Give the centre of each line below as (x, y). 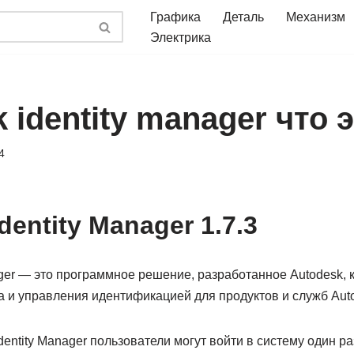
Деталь (243, 17)
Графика (175, 17)
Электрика (181, 38)
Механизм (316, 17)
